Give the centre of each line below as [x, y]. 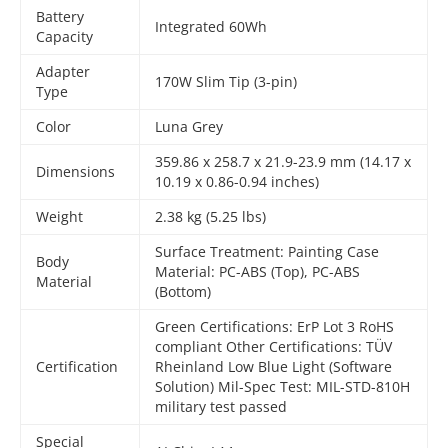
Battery [60, 16]
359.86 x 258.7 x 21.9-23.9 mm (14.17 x [283, 161]
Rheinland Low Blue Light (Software [274, 366]
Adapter [63, 71]
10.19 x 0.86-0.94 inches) [237, 181]
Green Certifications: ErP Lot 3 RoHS [275, 326]
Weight [60, 216]
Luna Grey [189, 126]
